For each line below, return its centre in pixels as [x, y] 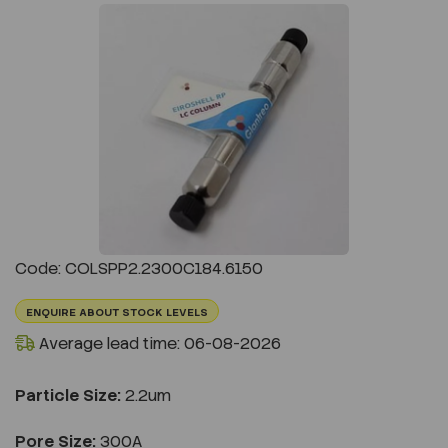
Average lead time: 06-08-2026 [158, 343]
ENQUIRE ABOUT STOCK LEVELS [117, 311]
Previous [96, 141]
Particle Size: [68, 395]
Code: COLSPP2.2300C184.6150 [139, 268]
